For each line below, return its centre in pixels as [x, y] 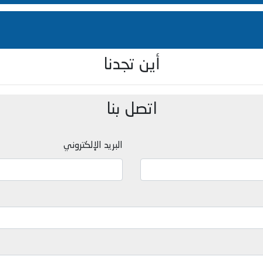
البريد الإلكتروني [93, 145]
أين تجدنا [131, 65]
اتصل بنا [131, 109]
